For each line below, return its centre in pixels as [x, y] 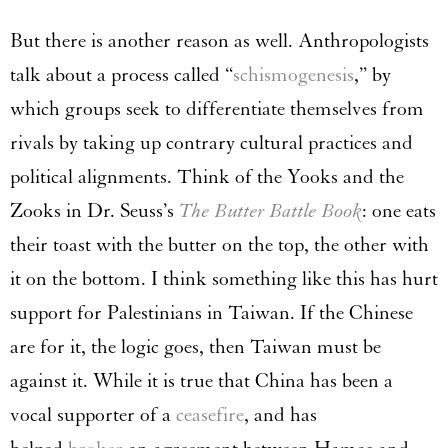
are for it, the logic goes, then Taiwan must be [195, 347]
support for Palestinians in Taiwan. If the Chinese [211, 313]
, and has [280, 415]
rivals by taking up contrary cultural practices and [211, 143]
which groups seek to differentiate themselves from [217, 109]
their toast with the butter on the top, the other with [219, 245]
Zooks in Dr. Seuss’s [94, 211]
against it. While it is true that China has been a [201, 381]
